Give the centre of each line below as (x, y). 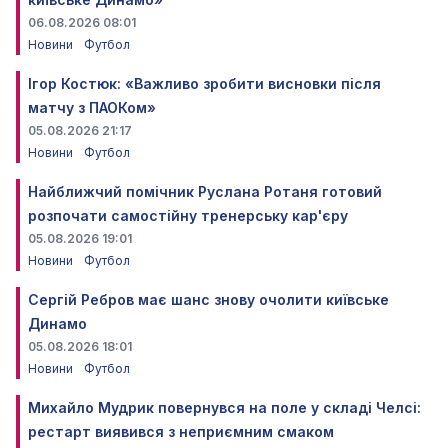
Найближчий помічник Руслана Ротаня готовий (205, 191)
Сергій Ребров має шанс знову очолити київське (208, 299)
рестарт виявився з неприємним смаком (181, 431)
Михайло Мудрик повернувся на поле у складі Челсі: (224, 407)
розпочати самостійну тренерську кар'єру (188, 215)
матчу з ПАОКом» (92, 107)
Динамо (57, 323)
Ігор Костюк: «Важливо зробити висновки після (204, 83)
